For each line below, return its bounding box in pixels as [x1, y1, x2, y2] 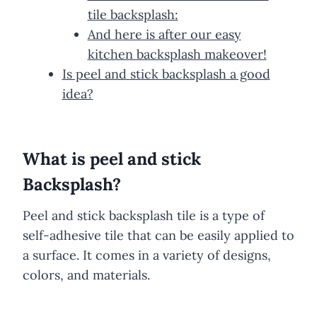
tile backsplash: [87, 6, 178, 23]
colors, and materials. [23, 266, 150, 283]
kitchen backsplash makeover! [87, 45, 267, 62]
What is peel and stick [23, 147, 201, 170]
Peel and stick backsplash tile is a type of [23, 207, 265, 224]
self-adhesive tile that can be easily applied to [23, 226, 294, 243]
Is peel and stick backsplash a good [62, 65, 270, 82]
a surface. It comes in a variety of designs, [23, 246, 271, 263]
